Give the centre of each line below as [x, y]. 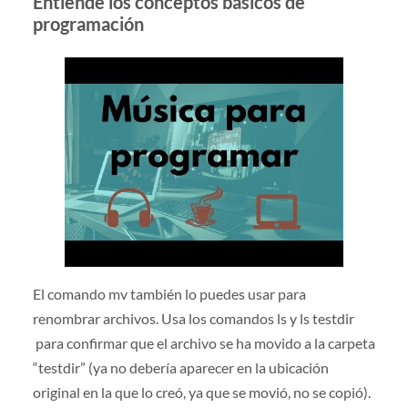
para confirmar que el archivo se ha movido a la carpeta [204, 342]
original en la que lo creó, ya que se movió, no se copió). [201, 392]
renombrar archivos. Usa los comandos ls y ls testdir [193, 318]
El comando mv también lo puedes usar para [169, 293]
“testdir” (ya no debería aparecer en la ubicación [180, 367]
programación [88, 24]
